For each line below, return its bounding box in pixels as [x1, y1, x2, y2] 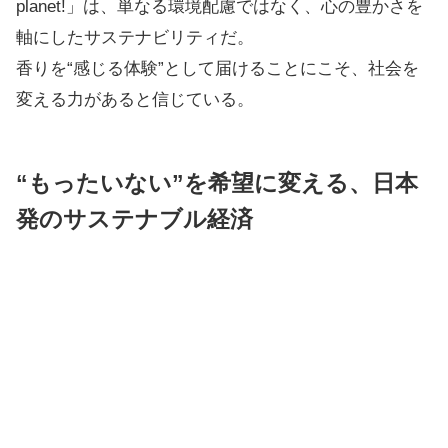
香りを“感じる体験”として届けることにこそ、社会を [16, 59, 419, 78]
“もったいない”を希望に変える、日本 [16, 170, 418, 196]
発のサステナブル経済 [16, 206, 253, 232]
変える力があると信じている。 [16, 90, 254, 109]
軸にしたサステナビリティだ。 [16, 28, 254, 47]
